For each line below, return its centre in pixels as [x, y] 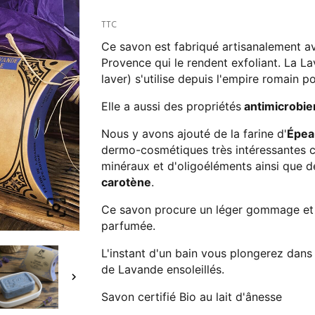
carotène [126, 182]
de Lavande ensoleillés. [163, 269]
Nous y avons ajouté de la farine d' [194, 134]
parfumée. [128, 226]
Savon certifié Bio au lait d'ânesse [192, 297]
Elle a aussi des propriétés [171, 106]
